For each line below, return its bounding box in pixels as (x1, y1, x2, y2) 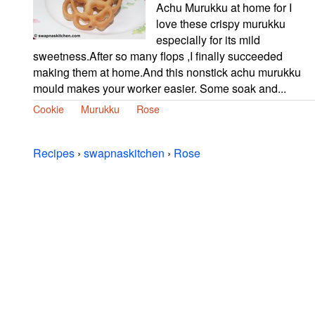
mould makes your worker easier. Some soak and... (33, 79, 286, 96)
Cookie (33, 101, 64, 116)
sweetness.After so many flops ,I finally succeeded (33, 47, 283, 64)
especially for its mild (156, 31, 260, 48)
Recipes (33, 144, 75, 161)
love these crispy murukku (156, 15, 285, 32)
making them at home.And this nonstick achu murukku (33, 63, 301, 80)
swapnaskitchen (84, 144, 165, 161)
